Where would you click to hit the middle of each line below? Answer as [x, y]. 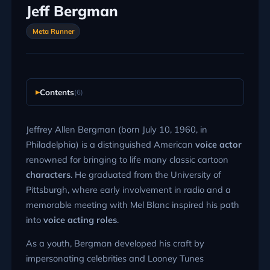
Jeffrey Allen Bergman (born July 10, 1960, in [116, 129]
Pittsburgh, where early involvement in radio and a [128, 189]
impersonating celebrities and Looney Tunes [115, 259]
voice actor [218, 144]
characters [48, 174]
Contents [57, 92]
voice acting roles [80, 219]
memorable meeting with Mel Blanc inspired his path [132, 204]
